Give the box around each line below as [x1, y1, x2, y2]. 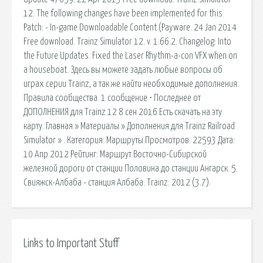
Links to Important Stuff [23, 237, 119, 249]
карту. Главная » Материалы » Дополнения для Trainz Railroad [23, 121, 235, 131]
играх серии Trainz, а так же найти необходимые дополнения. [23, 79, 239, 89]
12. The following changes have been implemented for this [23, 8, 222, 18]
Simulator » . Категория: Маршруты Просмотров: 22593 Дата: [23, 135, 235, 145]
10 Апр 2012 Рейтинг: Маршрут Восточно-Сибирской [23, 149, 207, 159]
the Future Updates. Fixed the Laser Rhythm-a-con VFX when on [23, 50, 237, 60]
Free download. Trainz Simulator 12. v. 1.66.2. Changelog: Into [23, 36, 231, 46]
